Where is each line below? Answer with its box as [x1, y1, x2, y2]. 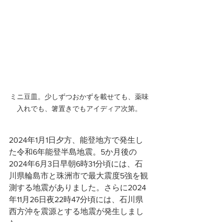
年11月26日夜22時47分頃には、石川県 [9, 195, 143, 204]
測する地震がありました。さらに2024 [9, 183, 146, 192]
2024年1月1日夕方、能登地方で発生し [9, 136, 143, 144]
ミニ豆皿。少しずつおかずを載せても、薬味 [10, 93, 149, 101]
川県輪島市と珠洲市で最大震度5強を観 [9, 171, 148, 180]
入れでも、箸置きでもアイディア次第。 [17, 105, 142, 112]
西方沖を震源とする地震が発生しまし [9, 207, 144, 216]
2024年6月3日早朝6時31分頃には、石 [9, 160, 143, 168]
